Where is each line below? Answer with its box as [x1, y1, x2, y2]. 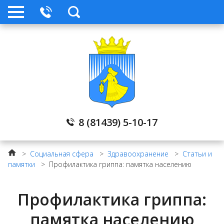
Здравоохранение [107, 149, 168, 158]
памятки [8, 159, 35, 169]
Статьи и [182, 149, 212, 158]
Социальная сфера [30, 149, 93, 158]
